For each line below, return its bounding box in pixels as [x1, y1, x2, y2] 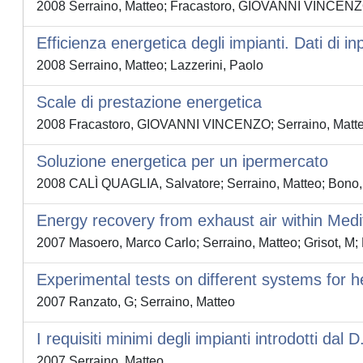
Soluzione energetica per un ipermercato [36, 152, 328, 170]
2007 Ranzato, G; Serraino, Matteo [36, 295, 235, 309]
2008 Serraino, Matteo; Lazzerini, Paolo [36, 58, 263, 72]
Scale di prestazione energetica [36, 93, 262, 111]
